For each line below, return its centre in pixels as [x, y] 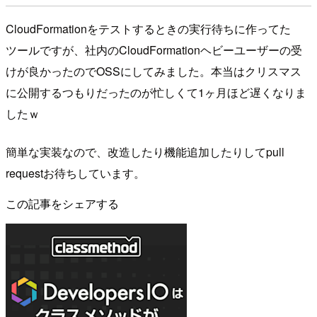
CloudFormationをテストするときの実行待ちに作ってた [148, 29]
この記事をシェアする [62, 204]
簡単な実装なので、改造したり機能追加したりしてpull [145, 152]
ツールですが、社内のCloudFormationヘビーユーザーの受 [154, 50]
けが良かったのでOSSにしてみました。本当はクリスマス [154, 71]
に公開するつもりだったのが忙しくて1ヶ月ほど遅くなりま [156, 93]
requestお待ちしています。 [75, 173]
